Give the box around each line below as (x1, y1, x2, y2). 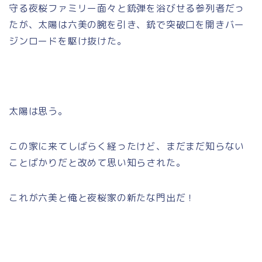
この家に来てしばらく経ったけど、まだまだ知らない (9, 139, 245, 153)
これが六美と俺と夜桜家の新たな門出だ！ (9, 191, 196, 204)
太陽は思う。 (9, 104, 68, 118)
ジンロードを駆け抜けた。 (9, 34, 127, 47)
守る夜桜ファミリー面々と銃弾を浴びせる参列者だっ (9, 1, 245, 15)
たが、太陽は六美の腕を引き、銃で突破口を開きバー (9, 18, 245, 31)
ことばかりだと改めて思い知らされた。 (9, 156, 186, 169)
